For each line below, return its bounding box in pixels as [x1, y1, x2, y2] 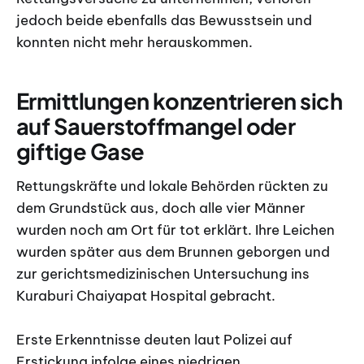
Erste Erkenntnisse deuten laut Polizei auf [16, 330, 292, 349]
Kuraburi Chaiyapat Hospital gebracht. [16, 286, 275, 305]
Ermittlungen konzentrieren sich [16, 87, 343, 115]
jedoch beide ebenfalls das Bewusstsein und [16, 11, 312, 29]
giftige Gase [16, 137, 145, 166]
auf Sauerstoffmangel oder [16, 112, 296, 141]
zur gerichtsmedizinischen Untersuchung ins [16, 264, 310, 283]
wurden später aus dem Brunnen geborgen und [16, 242, 330, 261]
